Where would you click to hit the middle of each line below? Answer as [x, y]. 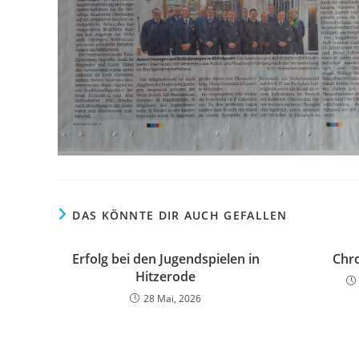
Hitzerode [166, 276]
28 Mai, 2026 [173, 298]
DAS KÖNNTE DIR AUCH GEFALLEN [180, 215]
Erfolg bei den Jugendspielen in [165, 258]
